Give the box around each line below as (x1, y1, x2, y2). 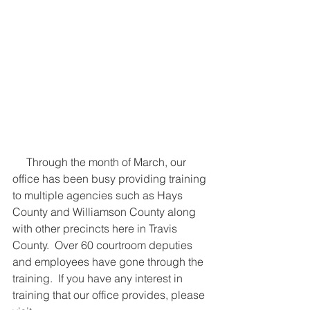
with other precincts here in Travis (12, 221, 180, 235)
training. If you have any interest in (12, 271, 185, 285)
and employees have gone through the (12, 255, 206, 268)
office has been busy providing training (12, 172, 209, 185)
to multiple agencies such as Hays (12, 188, 185, 202)
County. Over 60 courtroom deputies (12, 238, 195, 252)
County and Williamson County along (12, 205, 199, 219)
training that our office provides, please (12, 288, 208, 302)
